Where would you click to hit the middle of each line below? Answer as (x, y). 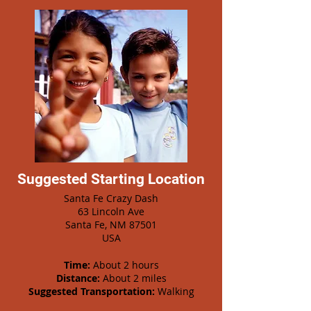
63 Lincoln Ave (111, 211)
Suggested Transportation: (91, 291)
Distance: (78, 278)
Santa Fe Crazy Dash (111, 198)
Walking (174, 291)
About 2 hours (124, 265)
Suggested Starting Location (111, 179)
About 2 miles (133, 278)
